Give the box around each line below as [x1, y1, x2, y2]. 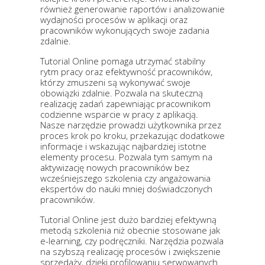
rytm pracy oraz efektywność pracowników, [40, 66, 212, 78]
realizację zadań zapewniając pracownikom [40, 98, 211, 110]
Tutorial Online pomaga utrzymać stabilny [40, 55, 205, 67]
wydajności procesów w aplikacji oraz [40, 14, 188, 26]
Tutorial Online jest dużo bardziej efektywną [40, 214, 216, 226]
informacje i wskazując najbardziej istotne [40, 140, 206, 153]
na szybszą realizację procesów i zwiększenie [40, 245, 221, 258]
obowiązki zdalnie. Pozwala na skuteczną [40, 87, 203, 99]
